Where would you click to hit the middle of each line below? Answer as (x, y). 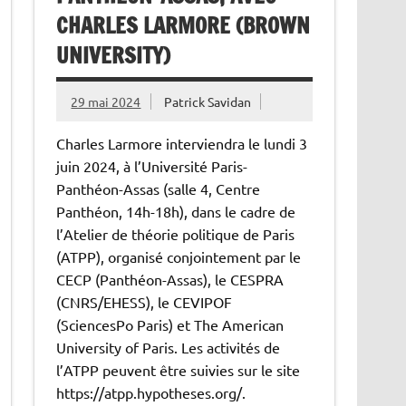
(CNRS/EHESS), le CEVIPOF (145, 301)
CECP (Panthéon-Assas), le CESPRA (170, 279)
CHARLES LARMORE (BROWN (184, 26)
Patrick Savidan (208, 101)
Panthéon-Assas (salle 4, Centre (159, 188)
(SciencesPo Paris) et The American (170, 324)
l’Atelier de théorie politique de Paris (176, 233)
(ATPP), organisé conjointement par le (179, 256)
